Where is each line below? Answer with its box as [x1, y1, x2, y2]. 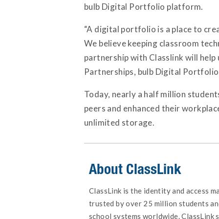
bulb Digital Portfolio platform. [84, 1, 203, 12]
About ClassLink [89, 160, 181, 177]
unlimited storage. [84, 117, 155, 128]
